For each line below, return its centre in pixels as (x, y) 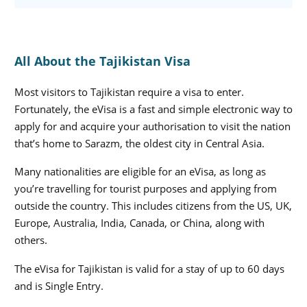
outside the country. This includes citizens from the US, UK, (153, 206)
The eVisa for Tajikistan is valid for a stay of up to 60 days (149, 268)
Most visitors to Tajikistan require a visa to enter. (129, 91)
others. (31, 240)
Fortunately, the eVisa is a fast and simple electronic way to (153, 109)
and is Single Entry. (59, 285)
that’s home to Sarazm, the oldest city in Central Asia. (139, 143)
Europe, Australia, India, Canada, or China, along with (139, 223)
